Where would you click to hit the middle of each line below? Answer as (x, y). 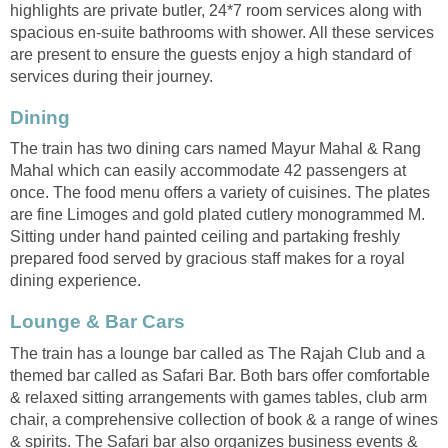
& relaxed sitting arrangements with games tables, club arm (218, 398)
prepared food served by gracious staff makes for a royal (207, 259)
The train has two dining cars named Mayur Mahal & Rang (215, 149)
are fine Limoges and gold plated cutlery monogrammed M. (217, 215)
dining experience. (75, 281)
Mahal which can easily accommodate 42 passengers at (208, 171)
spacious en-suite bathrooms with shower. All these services (222, 32)
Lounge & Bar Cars (97, 322)
